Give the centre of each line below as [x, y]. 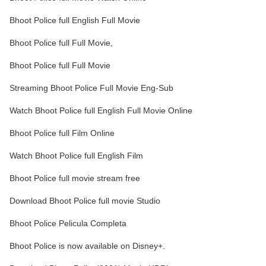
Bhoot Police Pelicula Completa [68, 224]
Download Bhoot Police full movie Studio [85, 201]
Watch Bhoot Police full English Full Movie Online [101, 111]
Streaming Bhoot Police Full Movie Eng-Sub [91, 88]
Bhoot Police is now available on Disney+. [87, 246]
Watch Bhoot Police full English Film [76, 156]
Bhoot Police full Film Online [62, 133]
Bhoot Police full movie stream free [75, 178]
